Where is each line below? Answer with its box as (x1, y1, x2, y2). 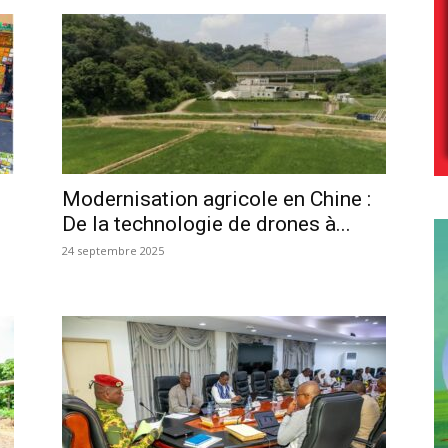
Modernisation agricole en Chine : (62, 186, 371, 211)
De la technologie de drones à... (62, 211, 351, 236)
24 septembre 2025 (62, 242, 164, 258)
